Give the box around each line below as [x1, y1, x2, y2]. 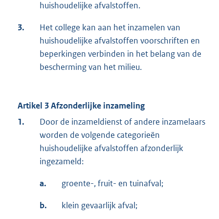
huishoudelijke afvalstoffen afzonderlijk [40, 143, 183, 154]
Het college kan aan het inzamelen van [40, 22, 180, 33]
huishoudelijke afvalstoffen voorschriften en [40, 35, 200, 46]
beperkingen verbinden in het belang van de [40, 48, 201, 60]
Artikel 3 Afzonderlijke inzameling [18, 100, 145, 111]
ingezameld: [40, 156, 84, 167]
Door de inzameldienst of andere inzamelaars [40, 116, 205, 128]
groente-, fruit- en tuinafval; [62, 178, 163, 189]
